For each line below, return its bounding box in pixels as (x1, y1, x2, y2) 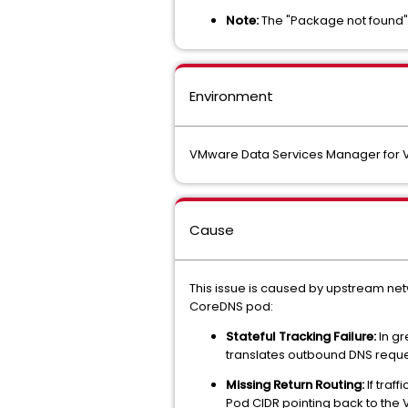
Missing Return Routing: (226, 376, 364, 393)
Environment (189, 87, 273, 106)
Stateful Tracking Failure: (226, 328, 376, 345)
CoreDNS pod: (189, 298, 273, 315)
